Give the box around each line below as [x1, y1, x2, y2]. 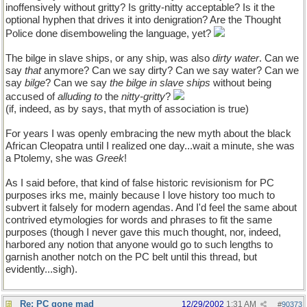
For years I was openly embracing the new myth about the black [5, 128, 291, 139]
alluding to [58, 91, 102, 102]
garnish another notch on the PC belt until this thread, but [5, 251, 257, 262]
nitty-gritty [121, 91, 165, 102]
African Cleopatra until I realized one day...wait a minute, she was [5, 140, 295, 151]
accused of [5, 91, 58, 102]
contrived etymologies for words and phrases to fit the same [5, 214, 272, 225]
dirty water [212, 53, 259, 64]
